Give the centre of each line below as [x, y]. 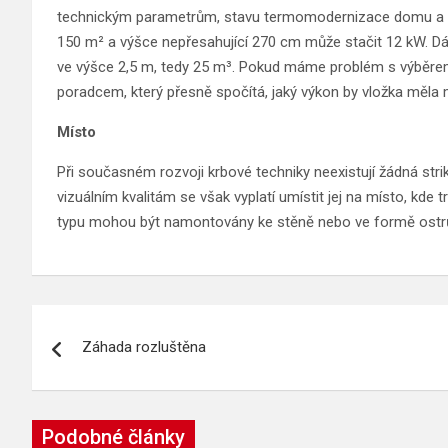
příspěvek [100, 406]
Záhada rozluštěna [144, 347]
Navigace [97, 324]
